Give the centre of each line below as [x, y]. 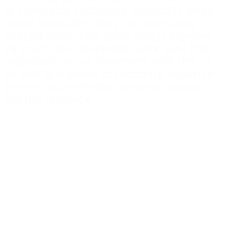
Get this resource [47, 100]
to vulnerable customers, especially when [109, 11]
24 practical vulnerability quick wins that [107, 49]
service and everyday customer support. [107, 87]
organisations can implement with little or [108, 62]
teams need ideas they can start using [101, 23]
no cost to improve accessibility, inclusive [109, 74]
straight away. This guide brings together [108, 36]
